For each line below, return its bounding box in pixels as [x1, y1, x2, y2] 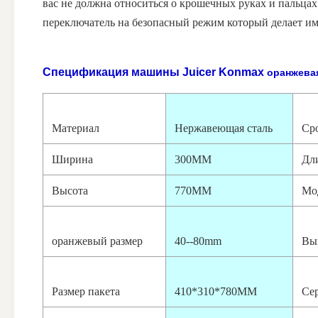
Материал [52, 122, 99, 135]
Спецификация [43, 66, 128, 79]
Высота [52, 185, 88, 197]
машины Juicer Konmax [131, 66, 264, 79]
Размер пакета [52, 285, 120, 298]
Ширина [52, 153, 93, 166]
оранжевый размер [52, 235, 143, 248]
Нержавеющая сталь [175, 122, 273, 135]
